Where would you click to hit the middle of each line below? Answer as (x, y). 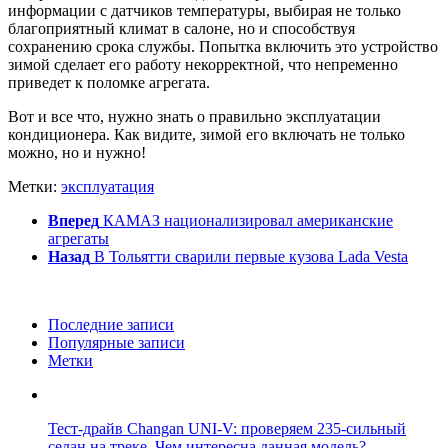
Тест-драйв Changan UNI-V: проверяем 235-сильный (227, 429)
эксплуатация (107, 187)
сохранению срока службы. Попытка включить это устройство (223, 47)
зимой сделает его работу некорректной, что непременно (203, 65)
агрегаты (78, 239)
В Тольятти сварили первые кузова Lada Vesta (251, 257)
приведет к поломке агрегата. (109, 83)
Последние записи (111, 325)
